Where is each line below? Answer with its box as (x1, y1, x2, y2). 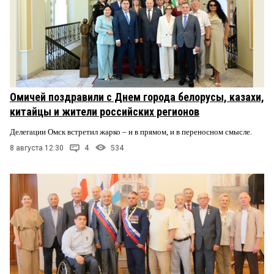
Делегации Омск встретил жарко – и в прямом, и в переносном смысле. (10, 127, 254, 136)
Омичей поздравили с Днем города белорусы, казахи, (10, 90, 264, 103)
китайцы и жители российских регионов (10, 105, 199, 118)
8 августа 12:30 (10, 143, 64, 152)
